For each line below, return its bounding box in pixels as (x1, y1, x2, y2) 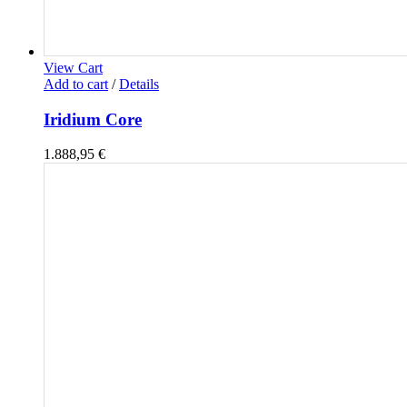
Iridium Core (44, 109, 142, 129)
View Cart (44, 59, 103, 75)
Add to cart (44, 75, 108, 92)
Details (119, 75, 159, 92)
